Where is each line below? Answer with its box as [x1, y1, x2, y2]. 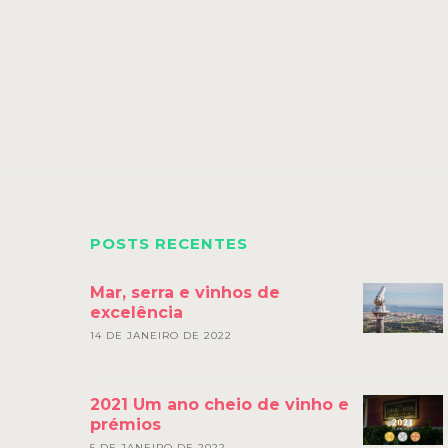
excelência [90, 303, 183, 322]
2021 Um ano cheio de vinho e [90, 395, 349, 414]
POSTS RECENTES [90, 234, 248, 253]
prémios [90, 415, 161, 434]
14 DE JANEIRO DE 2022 [90, 329, 232, 342]
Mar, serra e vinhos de [90, 283, 280, 302]
